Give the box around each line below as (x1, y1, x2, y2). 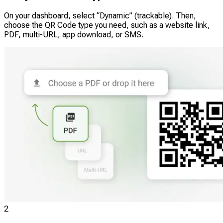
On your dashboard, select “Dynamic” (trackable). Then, (4, 10, 196, 20)
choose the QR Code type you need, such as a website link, (4, 20, 210, 30)
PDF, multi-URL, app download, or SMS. (4, 29, 143, 39)
